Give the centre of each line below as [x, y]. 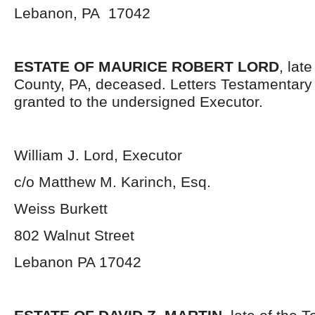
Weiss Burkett [61, 208]
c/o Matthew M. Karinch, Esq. [112, 182]
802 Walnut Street [74, 235]
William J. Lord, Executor [98, 155]
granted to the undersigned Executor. [139, 102]
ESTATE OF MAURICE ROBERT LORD [147, 66]
